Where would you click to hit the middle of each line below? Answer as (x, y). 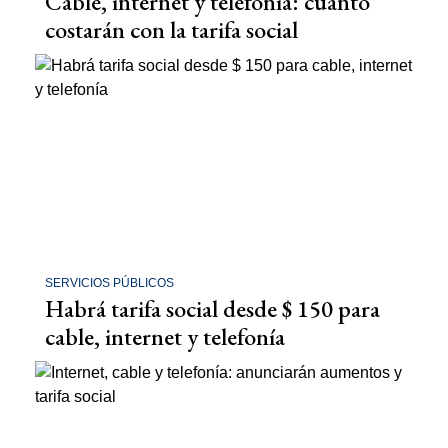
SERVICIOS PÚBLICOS (109, 283)
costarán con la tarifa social (171, 29)
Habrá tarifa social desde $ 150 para (212, 309)
